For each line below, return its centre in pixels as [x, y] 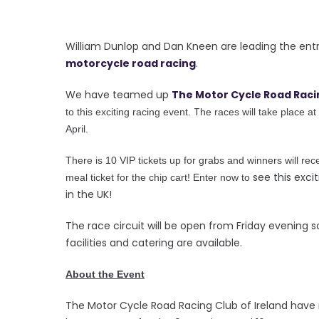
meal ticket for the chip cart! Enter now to [158, 177]
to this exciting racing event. [130, 111]
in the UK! [90, 194]
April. [78, 129]
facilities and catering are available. [154, 242]
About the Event [105, 274]
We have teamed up [119, 94]
